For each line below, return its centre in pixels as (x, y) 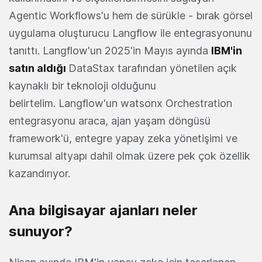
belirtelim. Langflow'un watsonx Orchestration (120, 104)
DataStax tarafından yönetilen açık (153, 68)
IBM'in (227, 51)
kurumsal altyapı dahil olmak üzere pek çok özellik (130, 156)
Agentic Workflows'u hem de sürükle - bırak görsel (131, 16)
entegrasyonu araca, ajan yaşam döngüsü (110, 121)
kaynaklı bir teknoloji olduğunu (82, 86)
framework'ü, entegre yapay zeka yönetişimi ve (123, 139)
